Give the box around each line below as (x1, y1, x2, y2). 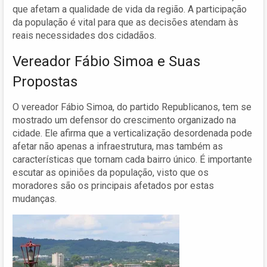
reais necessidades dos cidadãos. (13, 29, 156, 41)
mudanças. (13, 193, 57, 204)
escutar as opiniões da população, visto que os (13, 166, 209, 178)
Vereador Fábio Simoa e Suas (13, 52, 200, 70)
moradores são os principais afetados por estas (13, 179, 214, 191)
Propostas (13, 73, 77, 90)
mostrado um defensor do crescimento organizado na (13, 114, 236, 126)
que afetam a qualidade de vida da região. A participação (13, 3, 247, 15)
